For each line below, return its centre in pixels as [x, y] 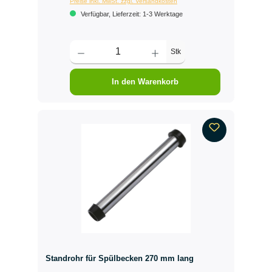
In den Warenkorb [145, 81]
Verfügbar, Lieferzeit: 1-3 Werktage [131, 14]
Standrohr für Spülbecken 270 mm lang [119, 259]
